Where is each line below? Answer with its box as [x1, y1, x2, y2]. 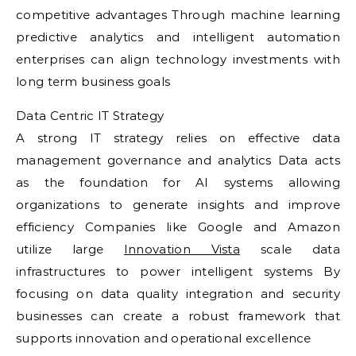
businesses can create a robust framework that [16, 308, 340, 323]
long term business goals [16, 74, 171, 89]
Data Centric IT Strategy [16, 108, 164, 123]
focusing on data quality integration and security [16, 286, 340, 301]
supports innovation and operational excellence [16, 331, 311, 346]
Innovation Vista [123, 242, 241, 257]
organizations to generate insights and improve [16, 197, 340, 212]
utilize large [16, 242, 124, 257]
